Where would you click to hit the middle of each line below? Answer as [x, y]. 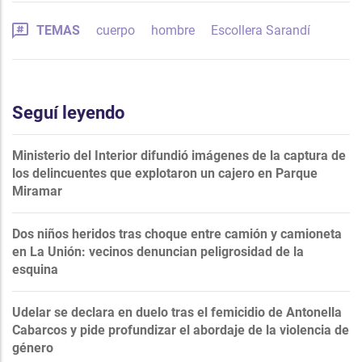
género [33, 347]
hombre [173, 30]
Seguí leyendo [68, 112]
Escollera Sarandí [261, 30]
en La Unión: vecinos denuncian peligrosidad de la [158, 251]
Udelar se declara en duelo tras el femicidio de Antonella [177, 312]
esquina [35, 269]
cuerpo [116, 30]
